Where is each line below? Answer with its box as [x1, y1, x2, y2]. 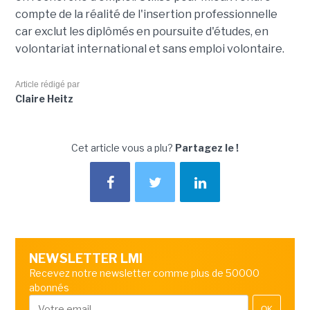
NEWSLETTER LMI [28, 251, 143, 266]
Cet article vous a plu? [71, 142, 175, 154]
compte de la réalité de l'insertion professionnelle [15, 8, 277, 21]
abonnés [28, 282, 69, 293]
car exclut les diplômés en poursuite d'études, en [15, 25, 268, 38]
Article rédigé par [15, 80, 80, 89]
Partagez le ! [175, 142, 239, 154]
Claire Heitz [15, 93, 73, 104]
